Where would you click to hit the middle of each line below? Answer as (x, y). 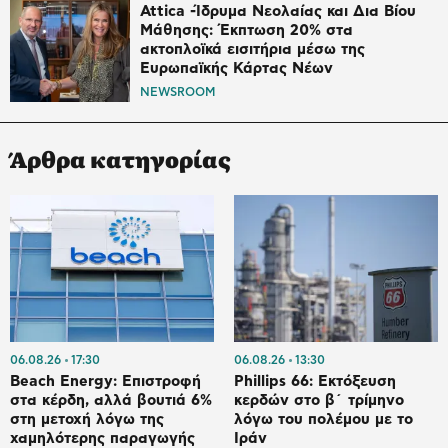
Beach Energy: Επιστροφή (105, 381)
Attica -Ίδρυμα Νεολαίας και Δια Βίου (278, 12)
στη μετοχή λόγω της (87, 419)
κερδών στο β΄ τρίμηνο (319, 400)
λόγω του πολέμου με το (323, 419)
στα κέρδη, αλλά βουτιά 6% (111, 400)
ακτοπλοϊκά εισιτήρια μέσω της (252, 50)
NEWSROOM (177, 92)
